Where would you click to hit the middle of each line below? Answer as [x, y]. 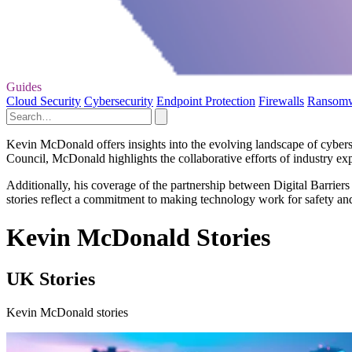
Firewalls [281, 101]
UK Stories [51, 279]
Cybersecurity [119, 101]
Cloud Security [44, 101]
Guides [24, 86]
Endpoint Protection [206, 101]
